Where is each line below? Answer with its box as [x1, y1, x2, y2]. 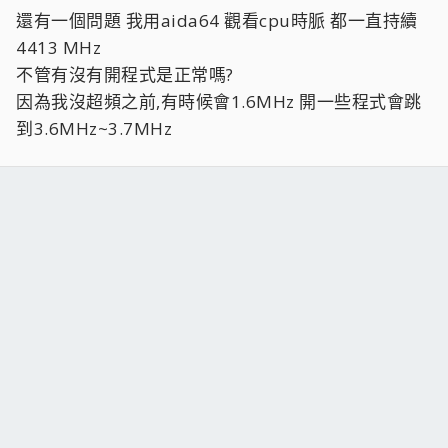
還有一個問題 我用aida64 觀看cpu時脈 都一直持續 [16, 9, 418, 32]
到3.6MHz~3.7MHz [16, 117, 172, 140]
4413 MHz [16, 36, 101, 59]
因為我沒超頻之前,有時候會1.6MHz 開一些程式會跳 [16, 90, 422, 113]
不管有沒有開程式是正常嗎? [16, 63, 234, 86]
